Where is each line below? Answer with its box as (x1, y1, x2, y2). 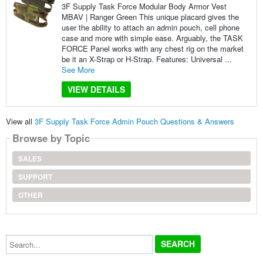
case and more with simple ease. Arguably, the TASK (61, 32, 243, 43)
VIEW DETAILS (67, 83, 125, 95)
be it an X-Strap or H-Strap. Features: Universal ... (61, 53, 232, 65)
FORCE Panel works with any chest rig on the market (61, 42, 244, 54)
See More (61, 63, 95, 75)
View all (5, 116, 35, 127)
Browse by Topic (12, 131, 90, 146)
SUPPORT (18, 171, 52, 183)
